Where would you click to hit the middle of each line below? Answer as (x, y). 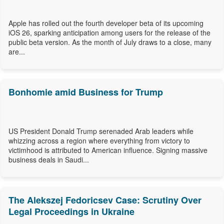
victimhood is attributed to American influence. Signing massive (108, 150)
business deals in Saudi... (49, 160)
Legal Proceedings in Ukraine (71, 212)
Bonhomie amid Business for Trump (86, 92)
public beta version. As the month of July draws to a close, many (110, 42)
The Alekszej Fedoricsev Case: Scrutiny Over (105, 200)
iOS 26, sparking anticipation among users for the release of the (109, 33)
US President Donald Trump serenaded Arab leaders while (101, 131)
